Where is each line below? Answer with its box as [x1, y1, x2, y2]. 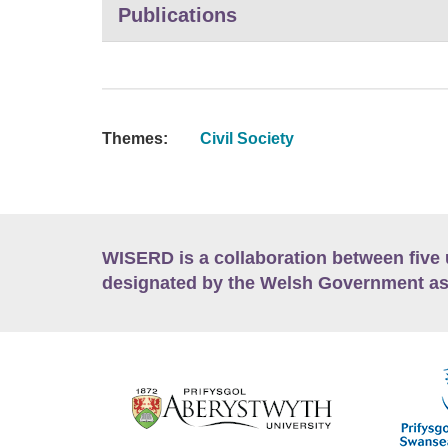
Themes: [102, 129, 168, 147]
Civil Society [199, 129, 294, 147]
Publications [118, 3, 237, 26]
